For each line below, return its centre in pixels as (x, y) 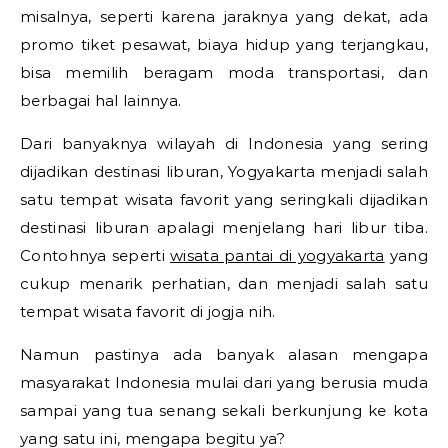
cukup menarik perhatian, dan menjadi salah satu (224, 283)
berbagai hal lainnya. (101, 100)
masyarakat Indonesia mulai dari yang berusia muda (224, 382)
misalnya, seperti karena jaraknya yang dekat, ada (224, 16)
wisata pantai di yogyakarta (277, 255)
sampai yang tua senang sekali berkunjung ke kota (224, 410)
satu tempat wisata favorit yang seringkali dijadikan (224, 199)
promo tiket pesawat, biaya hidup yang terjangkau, (224, 44)
